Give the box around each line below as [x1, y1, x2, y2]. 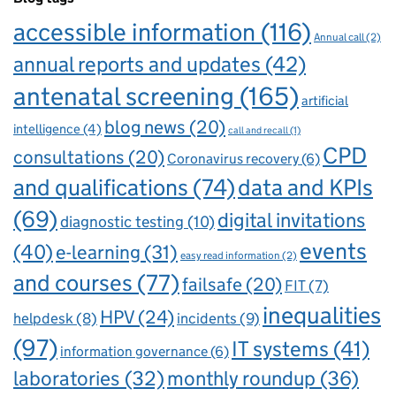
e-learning [56, 240, 141, 265]
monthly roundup [167, 366, 316, 392]
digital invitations [217, 207, 366, 233]
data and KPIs [238, 173, 373, 202]
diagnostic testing [60, 212, 184, 232]
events [300, 237, 367, 266]
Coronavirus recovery [167, 150, 299, 168]
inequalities [263, 301, 381, 331]
